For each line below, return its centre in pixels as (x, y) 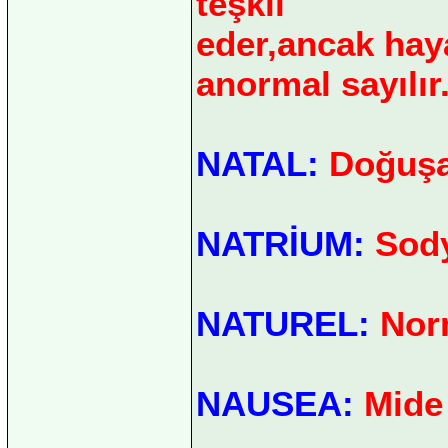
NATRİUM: (280, 243)
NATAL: (257, 163)
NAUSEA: (275, 403)
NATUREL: (283, 323)
